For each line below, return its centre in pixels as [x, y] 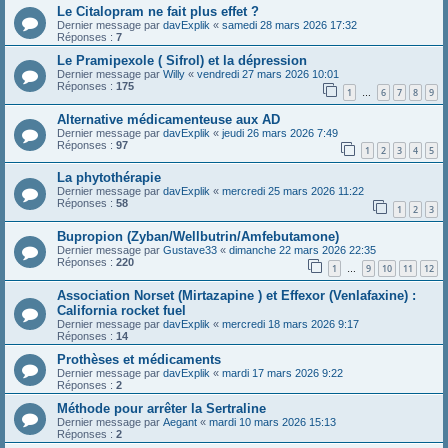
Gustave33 [190, 250]
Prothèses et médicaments [139, 359]
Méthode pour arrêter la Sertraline [161, 408]
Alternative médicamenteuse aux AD [168, 119]
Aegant [180, 421]
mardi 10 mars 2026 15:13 [272, 421]
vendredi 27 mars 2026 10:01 [268, 74]
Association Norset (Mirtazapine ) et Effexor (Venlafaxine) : [236, 295]
